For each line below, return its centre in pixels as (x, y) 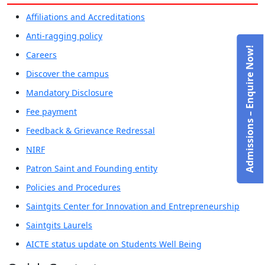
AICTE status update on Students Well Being (114, 244)
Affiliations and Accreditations (85, 17)
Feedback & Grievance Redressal (91, 131)
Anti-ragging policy (64, 36)
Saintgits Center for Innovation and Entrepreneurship (133, 206)
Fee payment (51, 112)
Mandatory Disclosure (70, 93)
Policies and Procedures (73, 188)
